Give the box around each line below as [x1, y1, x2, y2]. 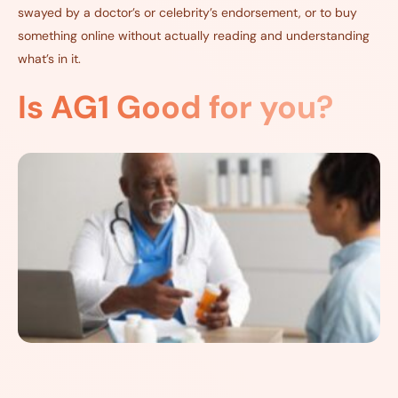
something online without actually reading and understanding [18, 28, 370, 44]
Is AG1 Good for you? [18, 86, 333, 129]
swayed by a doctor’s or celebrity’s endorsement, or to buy [18, 4, 357, 21]
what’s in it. [18, 51, 81, 68]
